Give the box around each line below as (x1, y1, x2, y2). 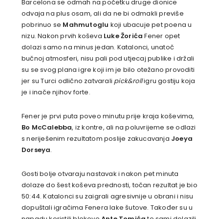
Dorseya (22, 145, 51, 154)
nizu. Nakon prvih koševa (22, 31, 104, 41)
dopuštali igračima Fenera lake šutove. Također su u (22, 202, 193, 212)
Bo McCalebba (22, 122, 72, 132)
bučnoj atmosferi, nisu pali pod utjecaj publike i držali (22, 53, 195, 63)
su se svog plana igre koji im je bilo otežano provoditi (22, 65, 195, 74)
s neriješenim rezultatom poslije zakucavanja (22, 133, 171, 143)
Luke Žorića (104, 31, 143, 41)
